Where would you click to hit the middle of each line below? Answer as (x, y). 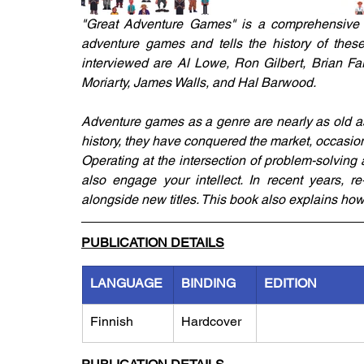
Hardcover (211, 321)
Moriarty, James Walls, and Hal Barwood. (199, 82)
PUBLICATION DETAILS (153, 243)
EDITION (290, 283)
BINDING (208, 283)
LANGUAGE (126, 283)
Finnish (112, 321)
